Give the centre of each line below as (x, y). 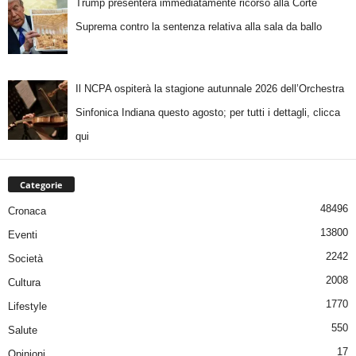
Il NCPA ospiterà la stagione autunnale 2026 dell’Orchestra (209, 89)
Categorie (41, 184)
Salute (23, 330)
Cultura (24, 282)
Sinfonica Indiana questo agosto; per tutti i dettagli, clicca (207, 113)
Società (25, 258)
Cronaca (27, 211)
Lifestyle (27, 306)
